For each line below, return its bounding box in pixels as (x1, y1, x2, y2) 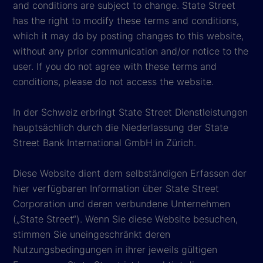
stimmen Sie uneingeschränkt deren (13, 228, 170, 240)
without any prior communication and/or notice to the (13, 45, 248, 57)
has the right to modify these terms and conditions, (13, 14, 239, 26)
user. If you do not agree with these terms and (13, 60, 217, 72)
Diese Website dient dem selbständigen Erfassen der (13, 167, 247, 179)
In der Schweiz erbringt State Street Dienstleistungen (13, 106, 248, 118)
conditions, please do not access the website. (13, 75, 214, 87)
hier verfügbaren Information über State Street (13, 182, 219, 194)
